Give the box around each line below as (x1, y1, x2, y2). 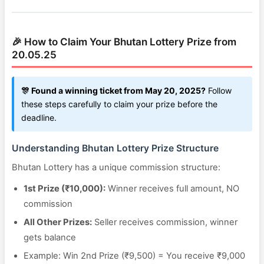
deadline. (21, 113, 57, 123)
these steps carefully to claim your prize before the (21, 99, 217, 109)
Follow (206, 85, 232, 95)
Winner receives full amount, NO (105, 183, 239, 194)
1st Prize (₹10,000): (24, 183, 105, 194)
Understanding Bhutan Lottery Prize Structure (12, 143, 219, 154)
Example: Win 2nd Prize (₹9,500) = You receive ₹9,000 (24, 250, 245, 261)
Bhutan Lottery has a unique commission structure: (12, 162, 220, 173)
